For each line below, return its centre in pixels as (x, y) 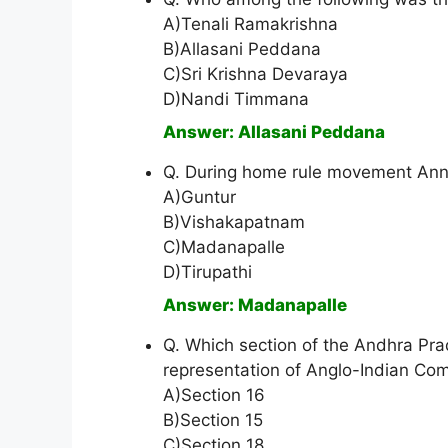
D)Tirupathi (207, 272)
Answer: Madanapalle (255, 305)
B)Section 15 (213, 420)
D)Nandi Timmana (236, 99)
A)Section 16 (214, 395)
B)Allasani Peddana (242, 49)
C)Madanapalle (224, 247)
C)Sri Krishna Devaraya (255, 74)
